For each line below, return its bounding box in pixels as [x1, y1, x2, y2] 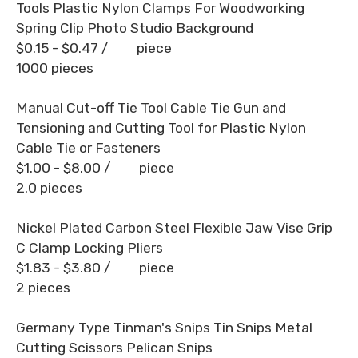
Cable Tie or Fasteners [16, 140, 161, 156]
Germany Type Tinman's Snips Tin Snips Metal [16, 320, 312, 336]
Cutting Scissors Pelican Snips [16, 340, 213, 356]
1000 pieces [16, 60, 93, 76]
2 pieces [16, 280, 70, 296]
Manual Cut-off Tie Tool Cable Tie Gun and [16, 100, 286, 116]
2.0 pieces [16, 180, 82, 196]
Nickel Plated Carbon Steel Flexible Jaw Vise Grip [16, 220, 332, 236]
